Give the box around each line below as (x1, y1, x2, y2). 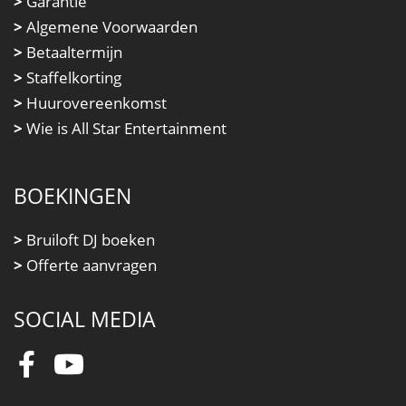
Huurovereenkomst (23, 92, 167, 114)
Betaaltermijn (23, 42, 122, 63)
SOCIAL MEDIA (14, 304, 156, 334)
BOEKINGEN (14, 181, 131, 211)
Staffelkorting (23, 67, 121, 89)
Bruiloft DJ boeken (23, 229, 155, 251)
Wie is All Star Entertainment (23, 118, 227, 140)
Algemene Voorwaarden (23, 16, 198, 38)
